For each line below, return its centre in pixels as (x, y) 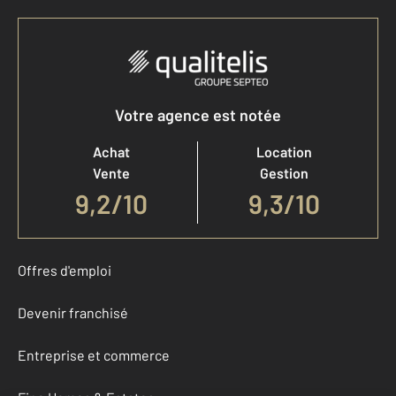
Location (284, 152)
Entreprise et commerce (94, 355)
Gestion (284, 173)
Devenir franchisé (73, 312)
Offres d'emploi (65, 270)
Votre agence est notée (198, 115)
